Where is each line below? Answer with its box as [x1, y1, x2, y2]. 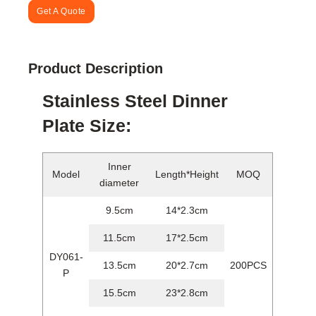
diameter [99, 176, 140, 188]
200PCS [230, 259, 267, 271]
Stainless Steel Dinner [42, 90, 229, 111]
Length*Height [155, 168, 219, 180]
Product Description [28, 60, 164, 76]
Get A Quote [37, 6, 86, 16]
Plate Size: [42, 115, 132, 135]
